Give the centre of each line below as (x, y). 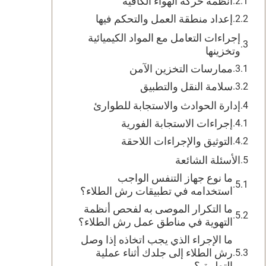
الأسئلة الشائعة (208, 160)
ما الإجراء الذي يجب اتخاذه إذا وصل (157, 240)
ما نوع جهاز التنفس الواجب (175, 178)
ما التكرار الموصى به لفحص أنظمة (158, 209)
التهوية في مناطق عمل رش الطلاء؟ (156, 222)
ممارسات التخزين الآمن (181, 69)
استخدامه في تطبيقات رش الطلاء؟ (156, 191)
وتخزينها (223, 51)
